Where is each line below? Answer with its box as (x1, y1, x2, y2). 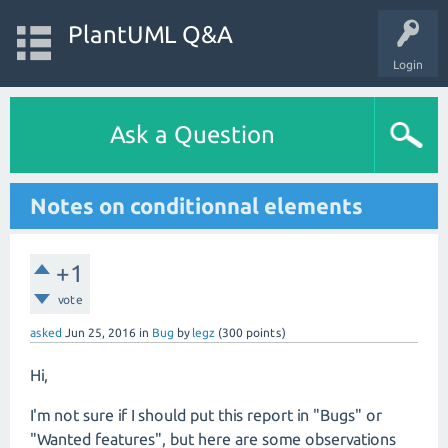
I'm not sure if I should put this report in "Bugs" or (30, 406, 382, 424)
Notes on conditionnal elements (30, 193, 363, 218)
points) (243, 326, 286, 339)
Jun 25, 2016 (65, 326, 136, 339)
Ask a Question (109, 121, 275, 148)
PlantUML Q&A (67, 21, 232, 48)
